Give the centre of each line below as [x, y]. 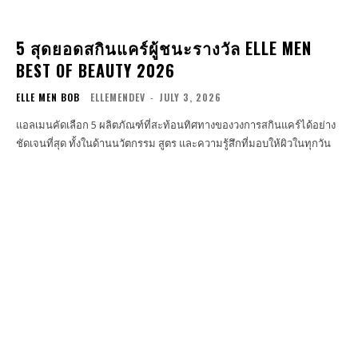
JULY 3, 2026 [190, 97]
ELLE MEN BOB [48, 97]
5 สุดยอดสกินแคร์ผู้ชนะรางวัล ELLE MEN [164, 48]
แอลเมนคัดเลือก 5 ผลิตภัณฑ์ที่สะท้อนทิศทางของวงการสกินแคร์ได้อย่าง [176, 124]
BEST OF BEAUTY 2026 [95, 70]
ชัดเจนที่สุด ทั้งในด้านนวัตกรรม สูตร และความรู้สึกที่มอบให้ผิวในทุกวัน [173, 143]
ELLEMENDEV [118, 97]
